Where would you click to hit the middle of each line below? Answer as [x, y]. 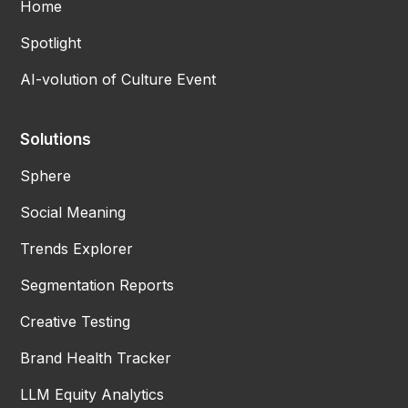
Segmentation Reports [97, 285]
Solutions [56, 139]
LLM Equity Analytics [92, 394]
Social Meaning [73, 212]
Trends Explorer [77, 248]
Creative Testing [76, 321]
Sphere [46, 175]
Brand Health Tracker [96, 357]
